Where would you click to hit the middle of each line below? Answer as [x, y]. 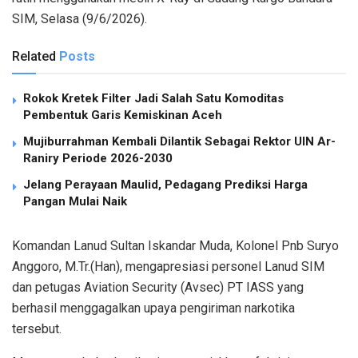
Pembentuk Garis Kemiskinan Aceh [123, 115]
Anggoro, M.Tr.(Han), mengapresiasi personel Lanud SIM [168, 266]
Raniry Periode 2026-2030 [98, 158]
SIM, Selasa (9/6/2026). [80, 18]
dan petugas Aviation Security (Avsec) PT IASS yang [158, 287]
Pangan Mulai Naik [75, 201]
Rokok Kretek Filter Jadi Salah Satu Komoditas [153, 98]
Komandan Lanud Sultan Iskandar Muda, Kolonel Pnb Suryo [175, 245]
